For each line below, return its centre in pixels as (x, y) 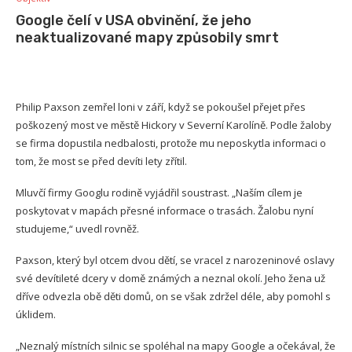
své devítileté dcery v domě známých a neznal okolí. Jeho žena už (170, 279)
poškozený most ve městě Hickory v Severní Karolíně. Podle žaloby (174, 125)
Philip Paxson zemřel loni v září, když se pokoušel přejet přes (161, 107)
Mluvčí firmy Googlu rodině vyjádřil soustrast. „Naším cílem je (159, 193)
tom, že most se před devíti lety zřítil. (101, 161)
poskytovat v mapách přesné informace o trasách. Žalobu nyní (165, 211)
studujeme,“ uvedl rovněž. (77, 229)
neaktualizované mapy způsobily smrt (149, 38)
